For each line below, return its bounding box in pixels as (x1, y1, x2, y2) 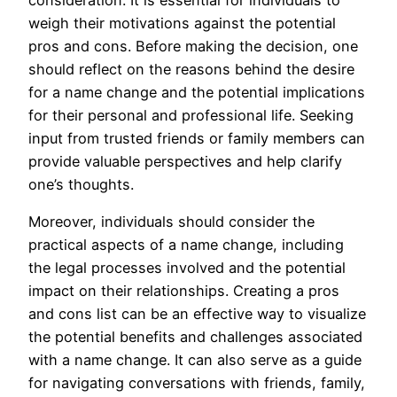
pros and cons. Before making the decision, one (28, 36, 358, 55)
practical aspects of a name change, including (28, 235, 344, 253)
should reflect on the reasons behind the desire (28, 59, 354, 78)
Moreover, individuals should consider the (28, 212, 315, 230)
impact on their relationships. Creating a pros (28, 281, 339, 300)
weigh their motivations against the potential (28, 13, 336, 32)
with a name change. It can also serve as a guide (28, 350, 362, 369)
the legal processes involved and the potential (28, 258, 346, 276)
